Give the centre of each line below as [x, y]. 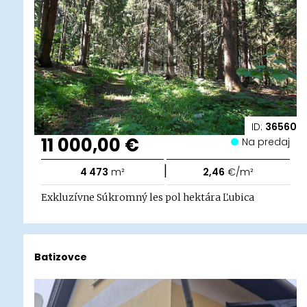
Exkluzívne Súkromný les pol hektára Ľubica [147, 198]
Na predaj [269, 142]
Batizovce [60, 257]
